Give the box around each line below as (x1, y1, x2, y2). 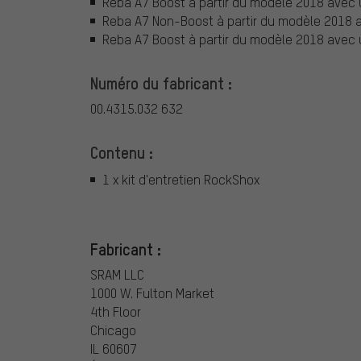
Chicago (90, 321, 136, 338)
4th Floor (90, 302, 141, 320)
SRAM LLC (90, 265, 144, 283)
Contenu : (90, 141, 153, 163)
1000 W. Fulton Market (90, 284, 214, 301)
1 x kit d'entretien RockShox (102, 171, 259, 189)
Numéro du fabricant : (90, 72, 232, 93)
